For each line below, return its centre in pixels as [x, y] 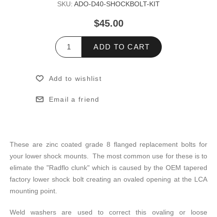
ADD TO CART [122, 47]
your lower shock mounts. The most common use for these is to [108, 156]
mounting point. [34, 191]
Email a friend [74, 99]
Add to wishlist [75, 78]
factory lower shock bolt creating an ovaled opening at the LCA [108, 179]
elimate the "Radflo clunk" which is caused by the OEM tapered [108, 167]
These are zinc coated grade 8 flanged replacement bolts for [108, 144]
